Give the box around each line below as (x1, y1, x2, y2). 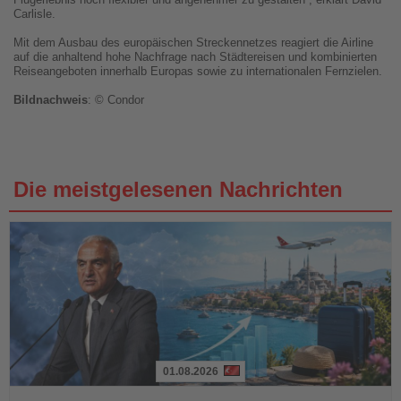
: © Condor (88, 93, 144, 107)
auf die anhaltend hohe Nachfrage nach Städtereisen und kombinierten (13, 50, 377, 64)
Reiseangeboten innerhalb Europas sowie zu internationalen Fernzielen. (13, 64, 382, 79)
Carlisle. (13, 7, 55, 21)
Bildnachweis (13, 93, 88, 107)
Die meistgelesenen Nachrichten (13, 177, 343, 202)
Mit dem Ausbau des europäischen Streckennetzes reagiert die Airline (13, 36, 373, 50)
